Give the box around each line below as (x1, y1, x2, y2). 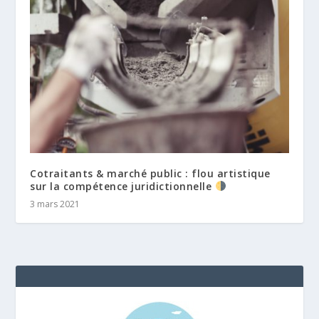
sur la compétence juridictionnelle (30, 179, 215, 193)
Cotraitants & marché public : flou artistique (30, 166, 271, 180)
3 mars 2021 (30, 197, 80, 210)
